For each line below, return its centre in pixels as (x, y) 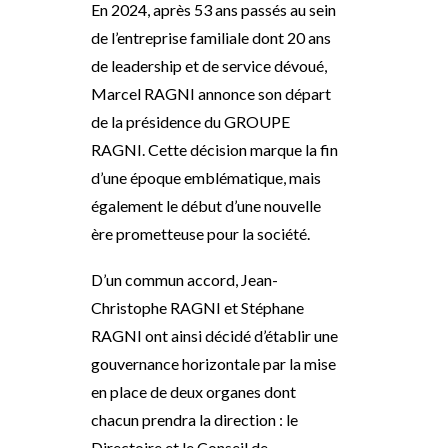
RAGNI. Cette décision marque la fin (214, 149)
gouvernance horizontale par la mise (213, 363)
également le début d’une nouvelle (206, 205)
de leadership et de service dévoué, (209, 65)
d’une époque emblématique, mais (206, 177)
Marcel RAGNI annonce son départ (211, 93)
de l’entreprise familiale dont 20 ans (211, 37)
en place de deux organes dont (193, 391)
